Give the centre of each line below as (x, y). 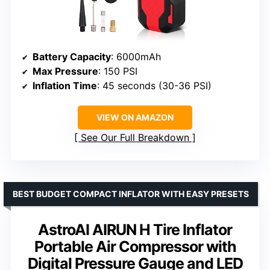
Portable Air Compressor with (135, 247)
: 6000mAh (136, 57)
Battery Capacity (72, 57)
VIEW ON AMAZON (135, 118)
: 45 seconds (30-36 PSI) (154, 86)
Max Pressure (65, 71)
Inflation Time (65, 86)
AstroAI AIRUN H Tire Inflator (135, 230)
